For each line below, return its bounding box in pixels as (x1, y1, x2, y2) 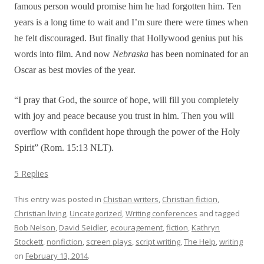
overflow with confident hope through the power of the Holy (14, 127, 240, 137)
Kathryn (192, 222, 220, 233)
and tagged (197, 208, 240, 219)
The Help (184, 236, 216, 247)
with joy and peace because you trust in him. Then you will (14, 111, 234, 121)
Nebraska (113, 49, 148, 60)
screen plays (86, 236, 132, 247)
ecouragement (110, 222, 163, 233)
